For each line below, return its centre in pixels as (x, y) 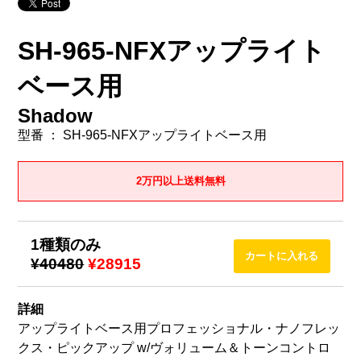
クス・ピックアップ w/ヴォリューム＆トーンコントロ (174, 348)
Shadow (56, 115)
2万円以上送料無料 (180, 181)
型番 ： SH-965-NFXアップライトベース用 (143, 135)
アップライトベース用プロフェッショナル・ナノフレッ (179, 329)
